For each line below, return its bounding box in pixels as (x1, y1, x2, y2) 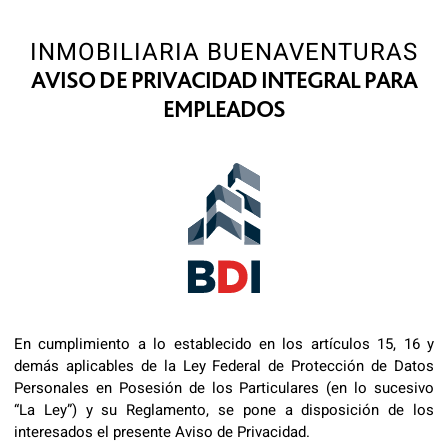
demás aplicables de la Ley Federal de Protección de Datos (14, 355, 434, 377)
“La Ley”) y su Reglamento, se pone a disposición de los (14, 399, 434, 421)
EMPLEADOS (163, 94, 285, 123)
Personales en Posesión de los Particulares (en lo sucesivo (14, 377, 434, 399)
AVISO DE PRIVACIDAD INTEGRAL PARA (31, 65, 417, 94)
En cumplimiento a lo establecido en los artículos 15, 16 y (14, 333, 434, 355)
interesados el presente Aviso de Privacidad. (14, 421, 310, 443)
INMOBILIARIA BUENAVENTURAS (30, 35, 418, 70)
